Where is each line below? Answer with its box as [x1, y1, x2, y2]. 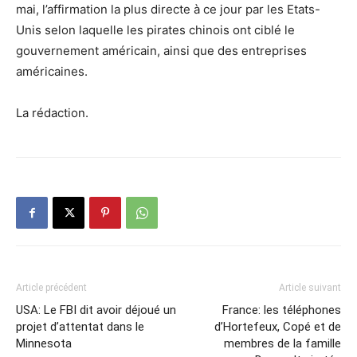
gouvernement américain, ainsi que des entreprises [16, 43, 307, 58]
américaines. [16, 64, 88, 79]
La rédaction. [16, 105, 88, 120]
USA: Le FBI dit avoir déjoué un [16, 303, 176, 317]
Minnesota [16, 336, 72, 351]
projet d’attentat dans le [16, 320, 144, 334]
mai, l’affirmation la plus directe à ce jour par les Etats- [16, 2, 320, 17]
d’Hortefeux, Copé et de [214, 320, 341, 334]
